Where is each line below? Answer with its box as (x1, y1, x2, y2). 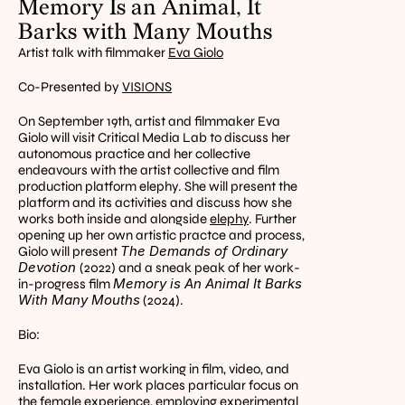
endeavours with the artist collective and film (18, 162, 279, 178)
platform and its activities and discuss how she (18, 194, 292, 211)
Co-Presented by (18, 79, 122, 95)
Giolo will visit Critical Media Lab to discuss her (18, 129, 290, 146)
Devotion (18, 259, 80, 276)
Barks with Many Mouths (18, 18, 272, 46)
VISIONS (122, 79, 172, 95)
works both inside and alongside (18, 211, 210, 227)
